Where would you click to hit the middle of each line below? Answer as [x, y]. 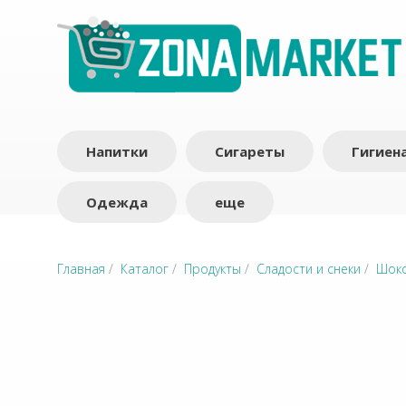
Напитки [117, 151]
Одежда [117, 202]
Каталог [145, 269]
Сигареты [250, 151]
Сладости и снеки [309, 269]
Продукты [213, 269]
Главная [81, 269]
